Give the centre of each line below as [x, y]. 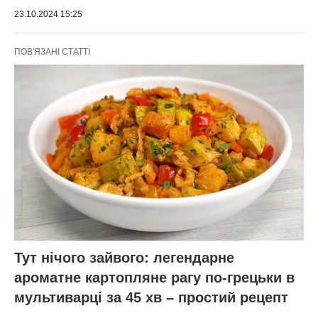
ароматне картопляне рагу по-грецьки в [154, 278]
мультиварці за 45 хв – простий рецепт [151, 298]
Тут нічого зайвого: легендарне [124, 258]
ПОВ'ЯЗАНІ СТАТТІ [52, 51]
